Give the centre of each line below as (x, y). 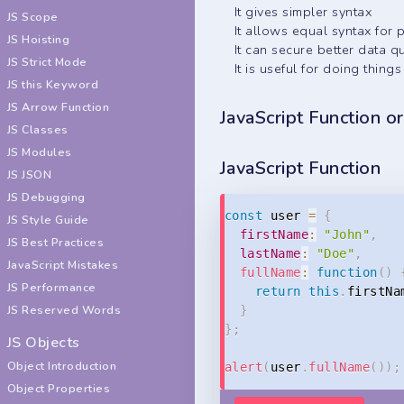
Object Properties (59, 388)
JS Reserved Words (64, 310)
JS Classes (38, 129)
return (278, 291)
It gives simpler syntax (303, 11)
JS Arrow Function (59, 107)
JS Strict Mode (47, 62)
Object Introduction (62, 366)
